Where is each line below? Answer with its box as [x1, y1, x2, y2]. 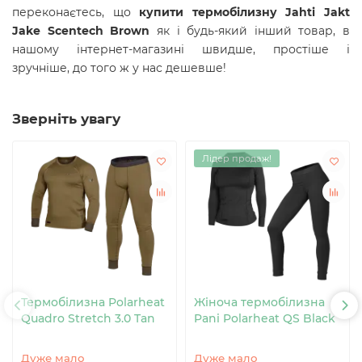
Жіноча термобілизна [194, 295, 325, 310]
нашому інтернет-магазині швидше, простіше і [12, 42, 350, 57]
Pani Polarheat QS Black [194, 311, 335, 326]
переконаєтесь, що [12, 5, 140, 20]
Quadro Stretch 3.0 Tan [21, 311, 155, 326]
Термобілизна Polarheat [21, 295, 165, 310]
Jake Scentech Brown [12, 23, 157, 39]
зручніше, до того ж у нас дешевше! [12, 61, 226, 76]
